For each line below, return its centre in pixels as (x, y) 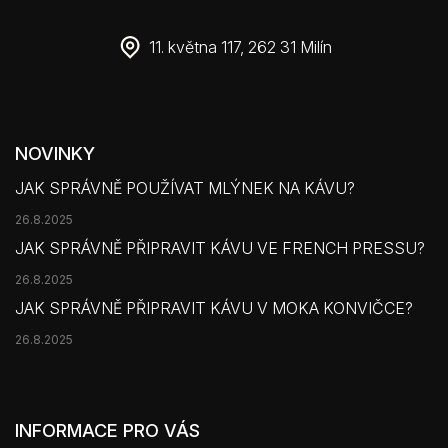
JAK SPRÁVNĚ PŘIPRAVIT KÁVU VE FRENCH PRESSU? (220, 247)
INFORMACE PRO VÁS (107, 430)
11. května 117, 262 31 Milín (240, 46)
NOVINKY (55, 153)
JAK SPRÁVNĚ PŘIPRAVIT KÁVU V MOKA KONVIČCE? (214, 307)
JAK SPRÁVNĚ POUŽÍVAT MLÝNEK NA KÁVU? (185, 187)
